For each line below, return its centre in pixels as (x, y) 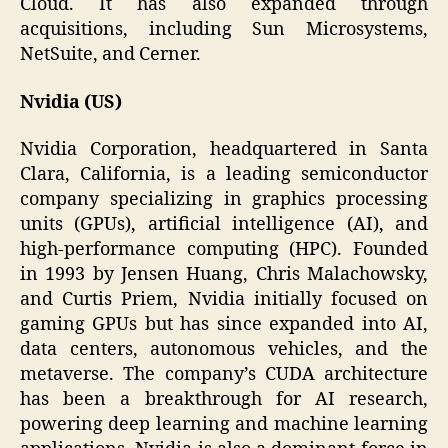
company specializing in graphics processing (224, 200)
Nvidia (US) (71, 102)
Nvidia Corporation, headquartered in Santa (224, 150)
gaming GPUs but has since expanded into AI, (224, 325)
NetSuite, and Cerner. (110, 55)
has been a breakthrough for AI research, (224, 400)
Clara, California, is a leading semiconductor (224, 175)
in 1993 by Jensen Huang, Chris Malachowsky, (224, 275)
